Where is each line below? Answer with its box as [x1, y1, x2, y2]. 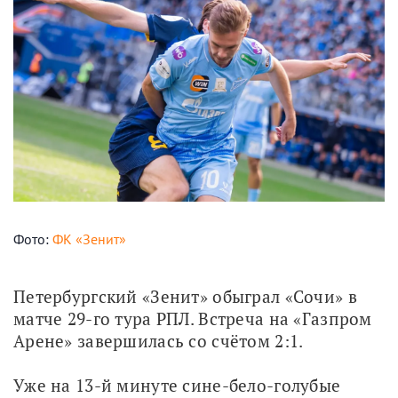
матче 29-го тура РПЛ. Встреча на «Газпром [13, 306, 372, 330]
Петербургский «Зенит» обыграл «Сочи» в [13, 284, 357, 307]
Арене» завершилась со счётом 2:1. [13, 329, 304, 352]
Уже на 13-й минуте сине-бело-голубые [13, 373, 341, 396]
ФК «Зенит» [52, 229, 126, 248]
